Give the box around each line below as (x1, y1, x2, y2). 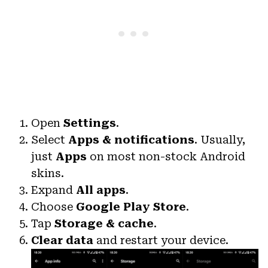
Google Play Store (76, 200, 186, 213)
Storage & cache (54, 217, 154, 230)
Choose (31, 200, 76, 213)
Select (31, 133, 68, 146)
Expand (31, 183, 76, 196)
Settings (63, 116, 116, 129)
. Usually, (194, 133, 245, 146)
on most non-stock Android (87, 150, 245, 163)
